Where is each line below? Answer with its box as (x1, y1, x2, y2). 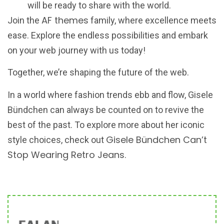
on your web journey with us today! (7, 45, 145, 56)
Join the (7, 15, 41, 26)
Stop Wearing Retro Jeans (7, 148, 124, 161)
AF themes (41, 14, 88, 27)
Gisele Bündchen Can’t (106, 133, 207, 146)
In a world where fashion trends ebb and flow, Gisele (7, 89, 213, 100)
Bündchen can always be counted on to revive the (7, 104, 204, 115)
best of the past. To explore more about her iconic (7, 119, 204, 130)
